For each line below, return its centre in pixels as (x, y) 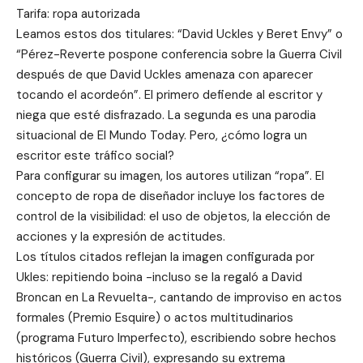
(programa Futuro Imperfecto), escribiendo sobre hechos (176, 337)
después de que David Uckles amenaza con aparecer (164, 74)
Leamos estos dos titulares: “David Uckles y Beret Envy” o (179, 34)
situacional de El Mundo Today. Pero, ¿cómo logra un (162, 135)
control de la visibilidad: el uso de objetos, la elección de (173, 216)
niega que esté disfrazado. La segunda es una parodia (166, 115)
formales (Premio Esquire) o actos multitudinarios (155, 317)
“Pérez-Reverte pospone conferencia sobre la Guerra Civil (179, 54)
